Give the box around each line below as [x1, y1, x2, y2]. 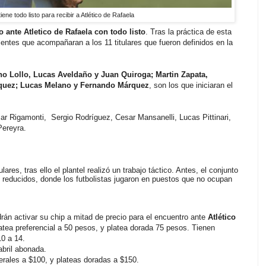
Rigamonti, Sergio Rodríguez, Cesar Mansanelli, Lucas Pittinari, [9, 112, 231, 122]
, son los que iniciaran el [149, 80, 233, 90]
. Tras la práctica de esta [145, 27, 232, 36]
